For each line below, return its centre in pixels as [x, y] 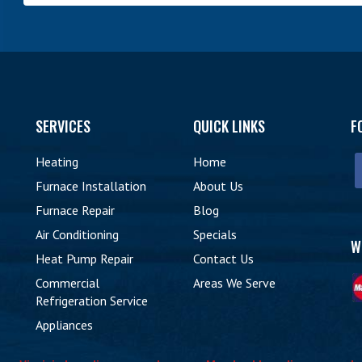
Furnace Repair [75, 210]
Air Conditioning [77, 234]
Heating [57, 162]
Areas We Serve [234, 283]
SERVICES [63, 126]
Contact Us [223, 259]
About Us [218, 186]
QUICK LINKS [229, 126]
